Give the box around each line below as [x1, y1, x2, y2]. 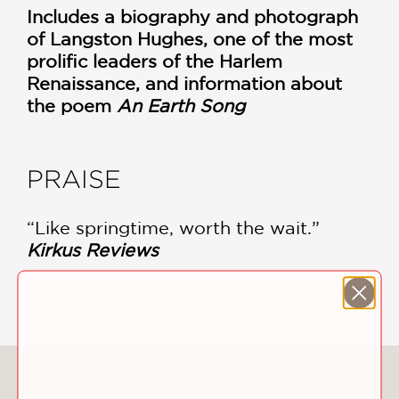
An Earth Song [117, 95, 245, 117]
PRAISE [27, 166, 121, 194]
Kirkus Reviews [27, 240, 159, 261]
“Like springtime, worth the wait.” [27, 217, 320, 239]
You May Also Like [104, 366, 295, 391]
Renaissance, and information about [27, 73, 342, 94]
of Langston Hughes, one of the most [27, 28, 353, 50]
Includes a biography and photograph [27, 6, 358, 28]
